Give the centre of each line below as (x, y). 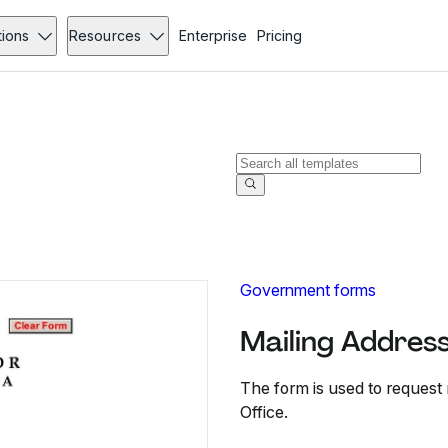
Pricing (279, 35)
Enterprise (212, 35)
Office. (264, 412)
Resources (105, 35)
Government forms (308, 290)
